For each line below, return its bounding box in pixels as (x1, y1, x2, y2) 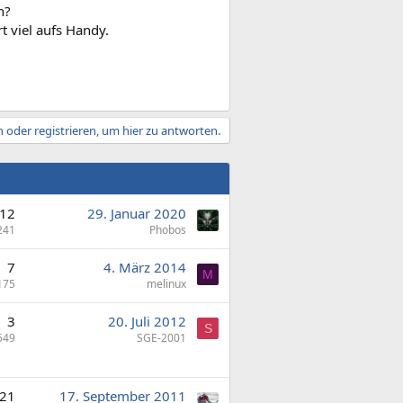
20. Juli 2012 (108, 311, 186, 330)
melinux (147, 275, 186, 291)
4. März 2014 (103, 257, 186, 276)
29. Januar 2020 (87, 203, 186, 222)
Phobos (149, 221, 186, 237)
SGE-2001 (137, 329, 186, 345)
